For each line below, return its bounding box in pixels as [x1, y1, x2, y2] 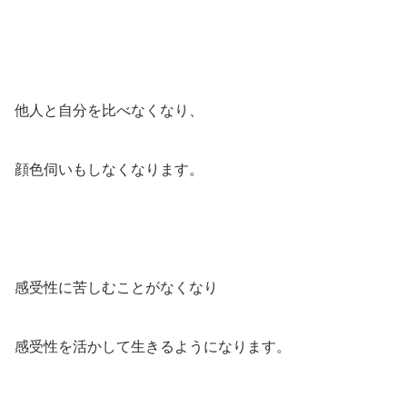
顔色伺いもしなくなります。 [15, 161, 203, 177]
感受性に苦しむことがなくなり [15, 279, 218, 295]
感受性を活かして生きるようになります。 [15, 338, 291, 354]
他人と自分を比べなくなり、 [15, 102, 203, 118]
